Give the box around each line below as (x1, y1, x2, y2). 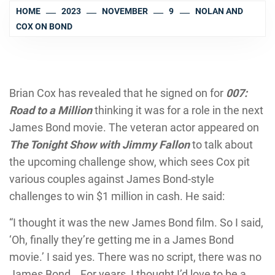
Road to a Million (9, 104, 92, 117)
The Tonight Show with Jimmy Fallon (9, 138, 192, 151)
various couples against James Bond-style (9, 172, 214, 185)
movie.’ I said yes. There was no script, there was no (9, 250, 261, 263)
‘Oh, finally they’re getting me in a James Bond (9, 233, 234, 246)
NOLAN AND (195, 6, 243, 17)
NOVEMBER (102, 6, 149, 17)
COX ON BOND (16, 21, 72, 31)
